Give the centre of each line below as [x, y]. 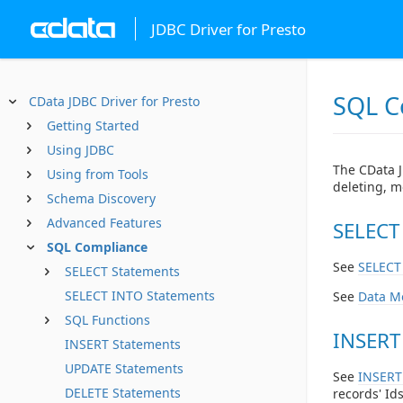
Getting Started [93, 125]
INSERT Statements [123, 344]
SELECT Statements [122, 271]
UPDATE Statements [124, 368]
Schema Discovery [101, 198]
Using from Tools [98, 174]
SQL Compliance [97, 247]
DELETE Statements [123, 393]
